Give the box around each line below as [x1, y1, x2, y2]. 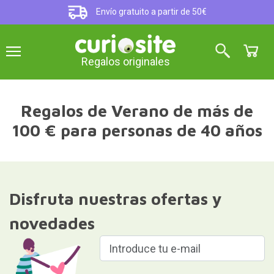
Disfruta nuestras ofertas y [9, 189, 222, 209]
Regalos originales [81, 55, 170, 68]
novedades [9, 213, 95, 233]
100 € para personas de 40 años [12, 120, 262, 140]
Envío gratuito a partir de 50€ [94, 7, 207, 17]
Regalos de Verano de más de [21, 101, 253, 120]
